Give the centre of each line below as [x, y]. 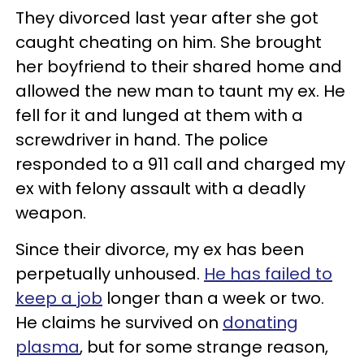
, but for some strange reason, [204, 347]
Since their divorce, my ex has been [160, 249]
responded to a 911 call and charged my [180, 164]
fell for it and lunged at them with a [159, 115]
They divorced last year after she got [167, 18]
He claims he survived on [119, 323]
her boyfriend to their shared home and [179, 67]
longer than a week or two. [213, 298]
